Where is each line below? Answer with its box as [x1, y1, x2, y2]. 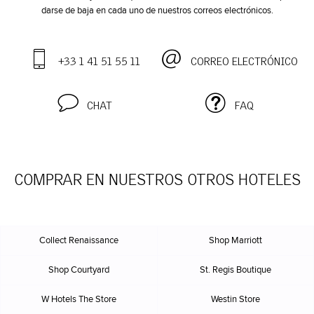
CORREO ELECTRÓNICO [190, 56, 298, 67]
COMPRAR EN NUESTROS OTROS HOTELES [13, 172, 301, 189]
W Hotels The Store [41, 295, 116, 305]
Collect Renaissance [39, 236, 118, 246]
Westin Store [210, 295, 260, 305]
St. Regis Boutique [199, 266, 271, 275]
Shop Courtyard [48, 266, 109, 275]
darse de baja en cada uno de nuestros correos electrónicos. [41, 6, 273, 16]
